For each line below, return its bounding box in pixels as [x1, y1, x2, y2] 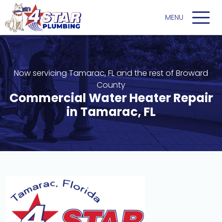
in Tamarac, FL [66, 104, 156, 120]
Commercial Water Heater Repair [9, 90, 213, 106]
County [97, 79, 125, 91]
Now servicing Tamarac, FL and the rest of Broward [14, 67, 208, 79]
